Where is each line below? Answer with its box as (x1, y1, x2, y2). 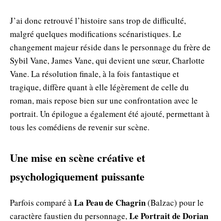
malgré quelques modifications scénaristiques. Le (10, 28, 182, 39)
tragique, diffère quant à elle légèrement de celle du (10, 81, 189, 93)
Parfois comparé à (10, 196, 74, 208)
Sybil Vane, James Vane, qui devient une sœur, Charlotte (10, 54, 205, 66)
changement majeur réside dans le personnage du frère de (10, 41, 211, 53)
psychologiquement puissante (10, 168, 145, 184)
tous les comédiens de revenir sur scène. (10, 121, 149, 133)
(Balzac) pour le (146, 196, 204, 208)
